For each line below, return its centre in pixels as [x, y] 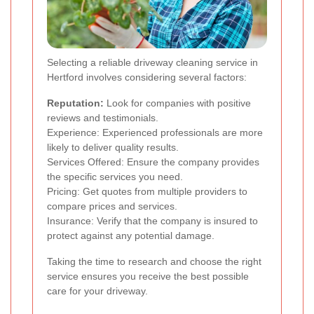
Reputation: [75, 103]
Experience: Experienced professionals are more [155, 133]
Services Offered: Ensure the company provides [153, 162]
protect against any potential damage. [131, 236]
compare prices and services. [112, 206]
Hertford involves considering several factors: [147, 77]
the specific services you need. [115, 177]
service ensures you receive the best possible [148, 277]
